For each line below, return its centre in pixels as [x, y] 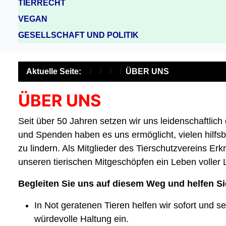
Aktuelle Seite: [56, 71]
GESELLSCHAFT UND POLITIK [78, 35]
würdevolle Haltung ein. [81, 219]
